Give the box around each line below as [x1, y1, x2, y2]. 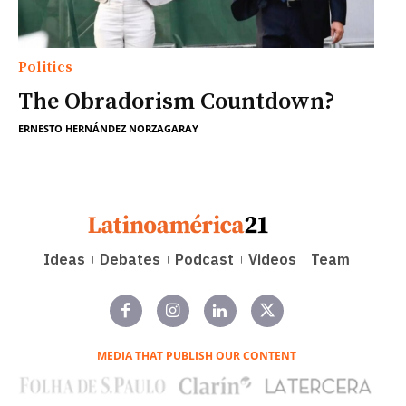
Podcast [174, 249, 234, 268]
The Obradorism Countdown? [18, 86, 334, 117]
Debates [99, 249, 160, 268]
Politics [18, 57, 72, 76]
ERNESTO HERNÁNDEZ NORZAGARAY [18, 121, 198, 135]
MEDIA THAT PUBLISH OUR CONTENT [96, 348, 296, 364]
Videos [247, 249, 296, 268]
